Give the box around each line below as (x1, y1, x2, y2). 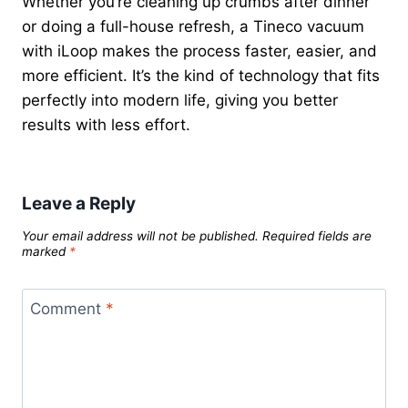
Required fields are (262, 228, 372, 243)
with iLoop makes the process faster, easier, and (22, 41, 377, 60)
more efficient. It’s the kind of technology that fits (22, 66, 380, 85)
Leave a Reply (22, 193, 136, 215)
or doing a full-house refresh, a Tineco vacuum (22, 16, 364, 36)
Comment (29, 299, 106, 318)
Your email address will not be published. (22, 228, 259, 243)
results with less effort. (22, 115, 190, 134)
